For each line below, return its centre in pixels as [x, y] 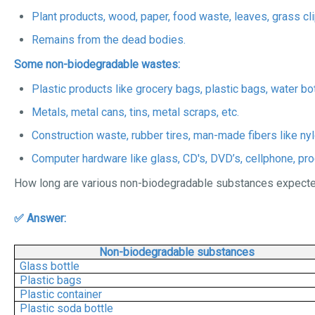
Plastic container [61, 294]
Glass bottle [50, 266]
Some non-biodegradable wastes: [97, 64]
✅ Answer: [41, 218]
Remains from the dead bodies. [109, 40]
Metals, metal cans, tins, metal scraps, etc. [135, 112]
